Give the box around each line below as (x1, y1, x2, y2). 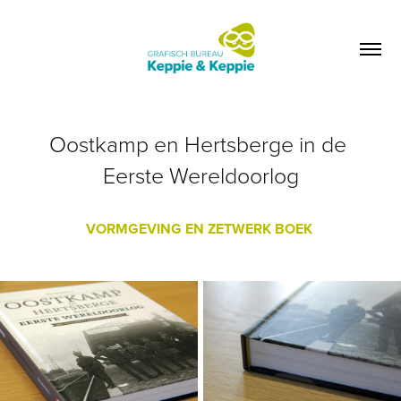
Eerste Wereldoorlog (102, 158, 299, 191)
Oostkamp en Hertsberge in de (49, 127, 346, 159)
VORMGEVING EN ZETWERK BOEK (85, 218, 316, 239)
